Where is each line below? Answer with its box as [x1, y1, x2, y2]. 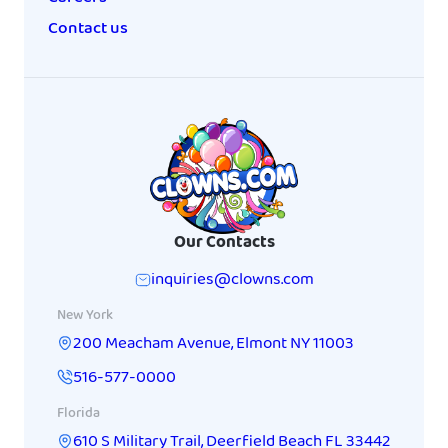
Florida [57, 402, 100, 426]
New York [57, 304, 113, 328]
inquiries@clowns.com [150, 266, 314, 294]
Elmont [236, 330, 287, 358]
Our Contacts [173, 229, 275, 257]
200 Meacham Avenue [73, 330, 231, 358]
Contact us [48, 15, 128, 43]
